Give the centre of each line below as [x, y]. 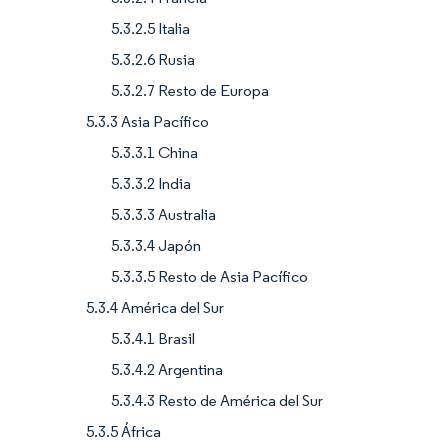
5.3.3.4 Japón [156, 245]
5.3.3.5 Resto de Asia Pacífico [209, 276]
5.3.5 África [123, 431]
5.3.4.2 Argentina [167, 369]
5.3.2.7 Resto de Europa [190, 90]
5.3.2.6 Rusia [153, 59]
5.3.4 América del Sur [155, 307]
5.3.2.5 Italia [150, 28]
